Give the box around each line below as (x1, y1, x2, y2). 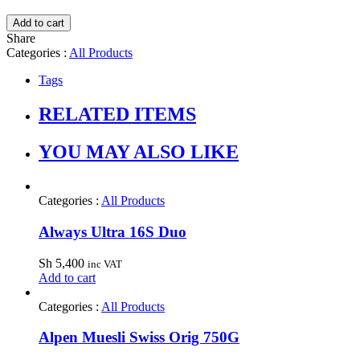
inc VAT (88, 257, 122, 270)
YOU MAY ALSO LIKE (39, 141, 239, 163)
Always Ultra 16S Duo (39, 223, 186, 240)
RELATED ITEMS (39, 104, 196, 125)
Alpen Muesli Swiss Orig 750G (39, 329, 239, 346)
